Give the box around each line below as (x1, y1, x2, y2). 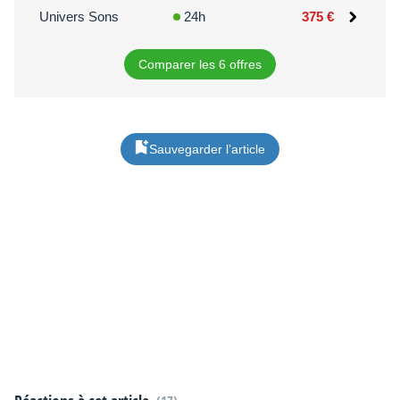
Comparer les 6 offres (138, 57, 262, 72)
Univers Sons (39, 9, 119, 25)
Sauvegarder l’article (149, 142, 265, 157)
